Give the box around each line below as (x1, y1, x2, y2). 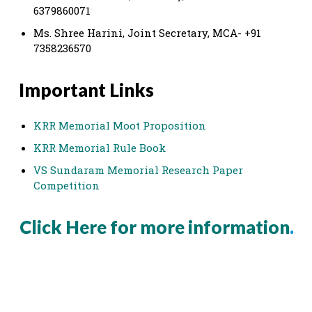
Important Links (19, 78, 154, 101)
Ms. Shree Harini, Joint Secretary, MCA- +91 (33, 25, 261, 40)
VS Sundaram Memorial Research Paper (33, 162, 243, 177)
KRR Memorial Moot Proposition (33, 118, 206, 132)
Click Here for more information (19, 215, 290, 238)
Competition (33, 178, 100, 192)
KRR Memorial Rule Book (33, 140, 166, 155)
